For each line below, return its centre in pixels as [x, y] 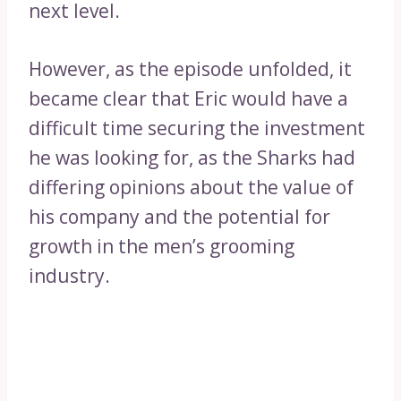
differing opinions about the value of [191, 188]
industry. [69, 276]
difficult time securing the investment [197, 128]
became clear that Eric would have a [188, 99]
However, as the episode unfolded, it [190, 69]
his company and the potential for [179, 217]
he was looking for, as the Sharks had [192, 158]
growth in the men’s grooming [162, 247]
